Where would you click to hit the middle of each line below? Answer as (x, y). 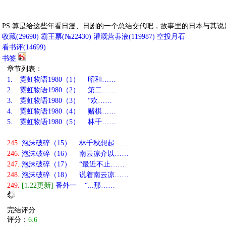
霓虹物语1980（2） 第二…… (67, 90)
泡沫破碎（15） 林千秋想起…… (74, 143)
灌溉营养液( (112, 37)
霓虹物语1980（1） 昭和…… (67, 79)
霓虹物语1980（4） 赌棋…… (67, 111)
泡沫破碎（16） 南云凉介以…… (74, 154)
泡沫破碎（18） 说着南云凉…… (74, 175)
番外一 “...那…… (84, 185)
